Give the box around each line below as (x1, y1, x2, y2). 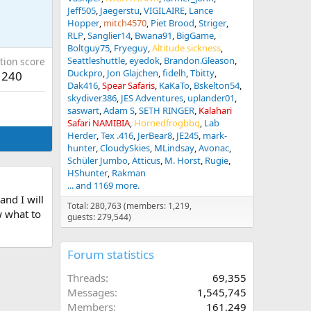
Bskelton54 (194, 79, 239, 92)
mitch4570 (103, 17, 146, 29)
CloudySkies (100, 142, 150, 154)
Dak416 (67, 79, 98, 92)
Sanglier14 (87, 29, 131, 42)
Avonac (199, 142, 229, 154)
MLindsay (154, 142, 194, 154)
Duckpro (67, 67, 103, 79)
